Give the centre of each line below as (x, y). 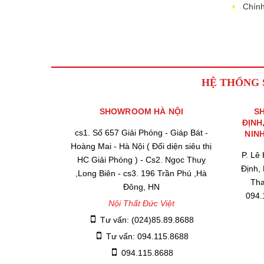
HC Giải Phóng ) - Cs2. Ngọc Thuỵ (141, 159)
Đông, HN (141, 187)
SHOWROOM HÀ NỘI (141, 111)
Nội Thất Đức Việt (141, 203)
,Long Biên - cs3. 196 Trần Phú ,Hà (141, 173)
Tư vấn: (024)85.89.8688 (147, 220)
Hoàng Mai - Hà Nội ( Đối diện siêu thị (141, 146)
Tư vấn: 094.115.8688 (147, 236)
